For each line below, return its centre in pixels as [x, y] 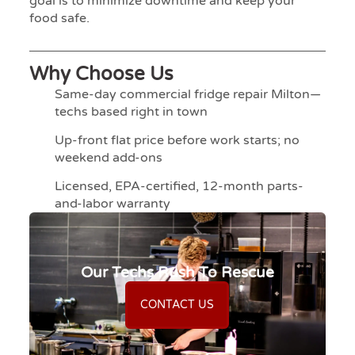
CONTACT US [177, 304]
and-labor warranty [113, 203]
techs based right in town [132, 111]
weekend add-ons [109, 157]
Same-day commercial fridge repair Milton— [188, 94]
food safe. [59, 19]
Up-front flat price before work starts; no [177, 140]
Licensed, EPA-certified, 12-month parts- [179, 186]
